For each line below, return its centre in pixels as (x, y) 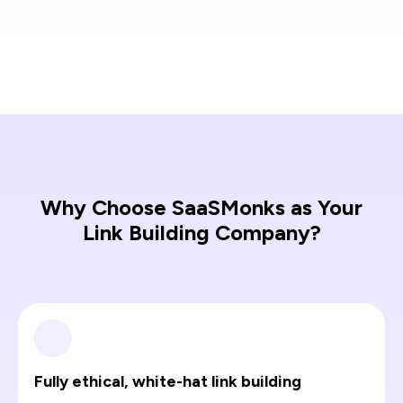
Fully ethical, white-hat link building (168, 381)
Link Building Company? (201, 232)
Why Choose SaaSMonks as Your (201, 207)
